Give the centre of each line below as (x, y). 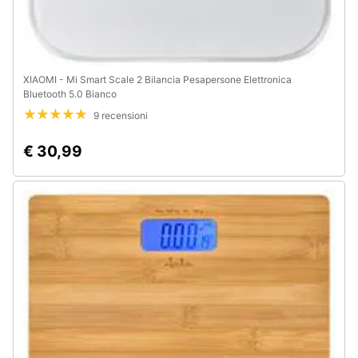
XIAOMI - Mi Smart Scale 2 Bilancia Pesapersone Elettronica (157, 80)
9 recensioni (121, 115)
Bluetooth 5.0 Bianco (70, 94)
